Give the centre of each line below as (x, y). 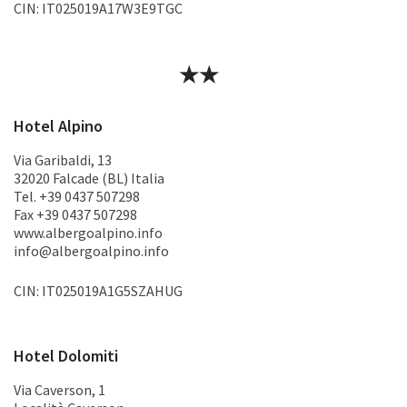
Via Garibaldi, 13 (63, 160)
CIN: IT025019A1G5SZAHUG (98, 291)
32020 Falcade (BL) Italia (89, 178)
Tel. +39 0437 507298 (77, 196)
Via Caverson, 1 (60, 390)
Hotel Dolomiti (66, 356)
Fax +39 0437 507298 (75, 214)
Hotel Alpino (58, 126)
